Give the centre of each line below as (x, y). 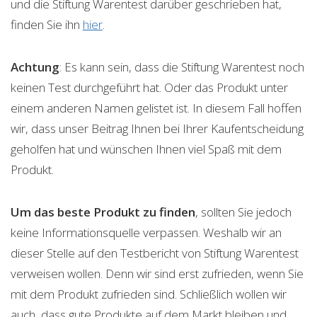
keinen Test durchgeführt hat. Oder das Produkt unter (149, 88)
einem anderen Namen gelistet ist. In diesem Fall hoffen (156, 108)
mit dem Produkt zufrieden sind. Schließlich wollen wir (149, 294)
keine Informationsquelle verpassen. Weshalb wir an (146, 233)
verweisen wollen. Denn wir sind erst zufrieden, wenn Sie (157, 274)
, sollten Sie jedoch (243, 212)
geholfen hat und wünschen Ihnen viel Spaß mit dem (146, 149)
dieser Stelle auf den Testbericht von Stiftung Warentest (155, 253)
